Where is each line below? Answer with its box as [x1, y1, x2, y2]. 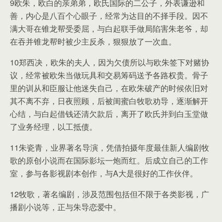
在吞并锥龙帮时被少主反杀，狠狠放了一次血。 [10, 36, 176, 47]
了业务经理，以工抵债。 [10, 121, 97, 132]
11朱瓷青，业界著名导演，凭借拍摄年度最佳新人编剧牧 [10, 142, 209, 153]
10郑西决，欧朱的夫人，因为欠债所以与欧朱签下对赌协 [10, 56, 209, 68]
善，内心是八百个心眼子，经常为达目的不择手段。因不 [10, 10, 208, 21]
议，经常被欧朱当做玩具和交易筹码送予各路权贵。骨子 [10, 69, 208, 81]
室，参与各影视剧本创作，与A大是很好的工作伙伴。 [10, 167, 198, 179]
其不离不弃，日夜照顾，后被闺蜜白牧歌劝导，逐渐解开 [10, 95, 208, 107]
